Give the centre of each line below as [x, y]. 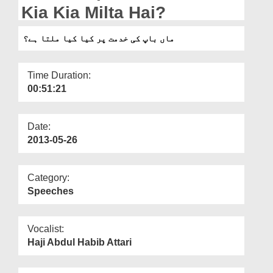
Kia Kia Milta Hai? [94, 12]
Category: [48, 177]
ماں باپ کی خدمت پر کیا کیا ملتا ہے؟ [99, 38]
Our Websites [38, 29]
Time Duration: [59, 75]
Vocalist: [46, 229]
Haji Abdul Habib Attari [80, 242]
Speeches [51, 191]
